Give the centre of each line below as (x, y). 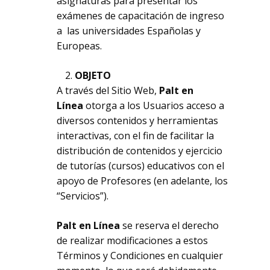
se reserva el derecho (171, 225)
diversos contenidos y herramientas (138, 121)
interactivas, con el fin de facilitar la (136, 136)
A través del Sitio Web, (108, 90)
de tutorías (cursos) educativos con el (141, 166)
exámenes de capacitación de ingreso (141, 16)
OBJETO (93, 75)
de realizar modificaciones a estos (133, 240)
